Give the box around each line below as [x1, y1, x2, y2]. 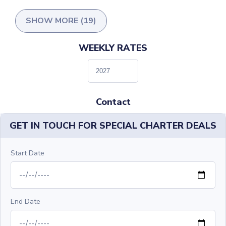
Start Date [11, 148, 44, 158]
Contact [95, 96, 131, 108]
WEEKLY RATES [79, 42, 147, 54]
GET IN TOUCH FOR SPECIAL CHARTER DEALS [10, 120, 216, 132]
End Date [11, 197, 40, 207]
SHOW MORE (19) [26, 15, 96, 27]
